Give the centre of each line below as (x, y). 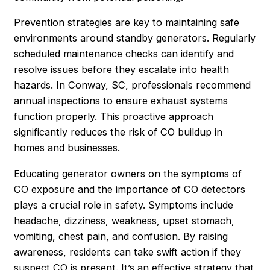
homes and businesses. (67, 148)
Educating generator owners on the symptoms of (128, 173)
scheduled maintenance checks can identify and (124, 54)
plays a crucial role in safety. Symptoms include (124, 205)
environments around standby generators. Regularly (135, 38)
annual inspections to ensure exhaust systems (121, 101)
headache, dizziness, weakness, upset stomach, (124, 220)
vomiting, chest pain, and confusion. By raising (121, 236)
